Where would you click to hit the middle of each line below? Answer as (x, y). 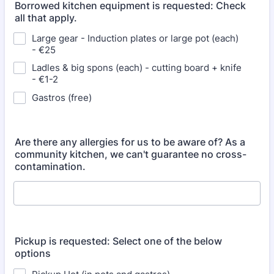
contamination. (50, 166)
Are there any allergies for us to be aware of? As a (130, 142)
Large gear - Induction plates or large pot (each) (135, 38)
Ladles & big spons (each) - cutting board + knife (137, 68)
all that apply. (46, 18)
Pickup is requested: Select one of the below (118, 241)
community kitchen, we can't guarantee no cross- (131, 154)
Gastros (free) (62, 98)
